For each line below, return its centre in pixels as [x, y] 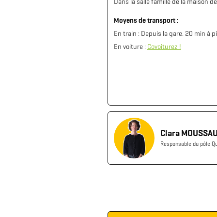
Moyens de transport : [146, 21]
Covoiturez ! [164, 47]
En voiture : [131, 47]
